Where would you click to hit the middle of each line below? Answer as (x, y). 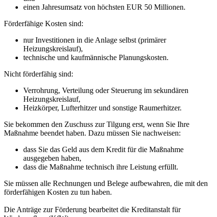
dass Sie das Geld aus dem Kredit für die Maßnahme (103, 150)
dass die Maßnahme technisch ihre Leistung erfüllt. (101, 167)
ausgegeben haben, (52, 158)
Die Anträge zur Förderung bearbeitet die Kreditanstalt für (92, 210)
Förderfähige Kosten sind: (44, 24)
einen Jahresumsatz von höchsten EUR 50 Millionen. (104, 7)
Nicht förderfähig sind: (39, 74)
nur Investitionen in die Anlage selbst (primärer (95, 40)
